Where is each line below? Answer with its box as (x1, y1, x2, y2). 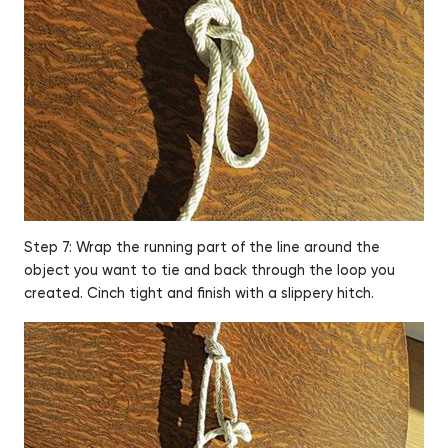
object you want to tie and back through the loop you (24, 263, 395, 278)
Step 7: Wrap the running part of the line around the (24, 240, 380, 255)
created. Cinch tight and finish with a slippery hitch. (24, 286, 374, 301)
